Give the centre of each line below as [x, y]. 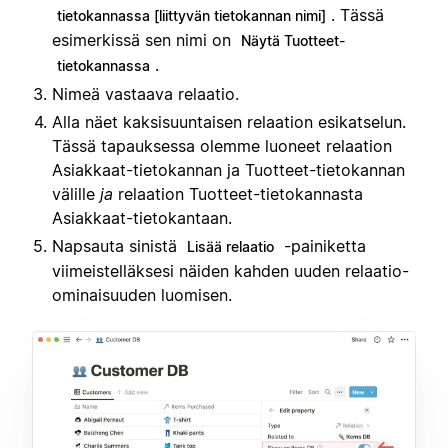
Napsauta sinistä [117, 245]
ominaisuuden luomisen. [142, 294]
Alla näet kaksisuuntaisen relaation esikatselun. [229, 121]
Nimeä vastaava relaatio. [145, 93]
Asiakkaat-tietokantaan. [142, 217]
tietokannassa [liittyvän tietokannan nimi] [191, 15]
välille [76, 193]
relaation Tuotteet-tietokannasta [238, 193]
